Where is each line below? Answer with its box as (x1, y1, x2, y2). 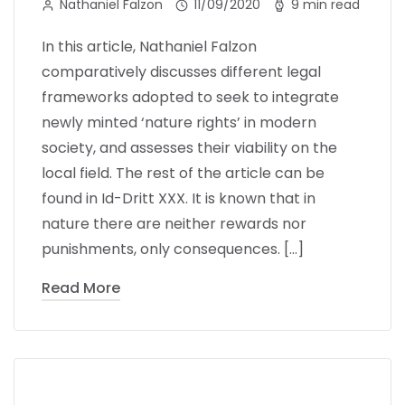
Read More (42, 277, 120, 298)
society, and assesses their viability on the (42, 137, 337, 158)
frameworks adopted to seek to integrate (42, 86, 339, 108)
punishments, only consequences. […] (42, 238, 304, 259)
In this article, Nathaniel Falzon (42, 35, 257, 57)
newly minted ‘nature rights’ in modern (42, 111, 316, 133)
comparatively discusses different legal (42, 61, 321, 82)
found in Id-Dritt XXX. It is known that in (42, 187, 316, 209)
